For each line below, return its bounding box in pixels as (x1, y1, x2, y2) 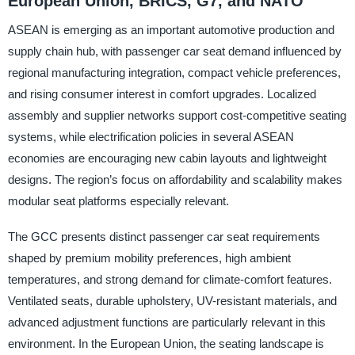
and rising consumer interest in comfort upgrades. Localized (7, 87, 316, 101)
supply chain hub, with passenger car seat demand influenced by (7, 44, 342, 59)
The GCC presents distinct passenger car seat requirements (7, 230, 320, 244)
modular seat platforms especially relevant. (7, 194, 229, 208)
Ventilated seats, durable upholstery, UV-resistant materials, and (7, 294, 337, 308)
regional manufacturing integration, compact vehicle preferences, (7, 66, 341, 80)
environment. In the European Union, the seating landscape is (7, 337, 324, 351)
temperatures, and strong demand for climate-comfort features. (7, 273, 332, 287)
